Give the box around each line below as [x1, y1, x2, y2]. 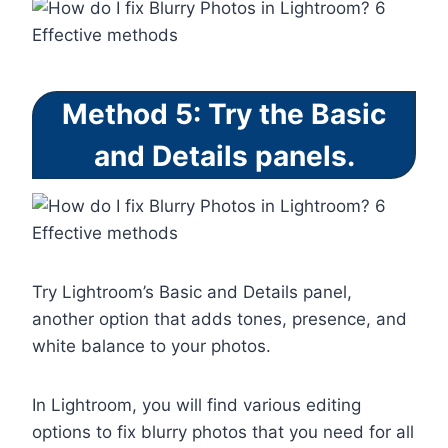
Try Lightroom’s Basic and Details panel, [32, 282, 352, 303]
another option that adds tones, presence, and [32, 309, 407, 330]
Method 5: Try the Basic [62, 97, 386, 132]
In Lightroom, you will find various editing [32, 395, 361, 416]
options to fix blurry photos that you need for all [32, 422, 414, 443]
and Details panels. [93, 139, 355, 174]
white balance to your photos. [32, 336, 271, 357]
